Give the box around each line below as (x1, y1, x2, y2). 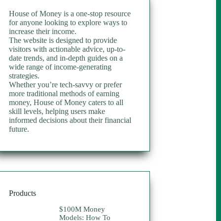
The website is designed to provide (9, 36, 117, 44)
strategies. (9, 72, 40, 80)
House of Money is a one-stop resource (9, 9, 131, 18)
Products (9, 189, 37, 197)
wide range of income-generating (9, 63, 112, 71)
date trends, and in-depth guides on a (9, 54, 123, 62)
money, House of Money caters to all (9, 98, 124, 107)
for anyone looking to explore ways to (9, 18, 128, 27)
